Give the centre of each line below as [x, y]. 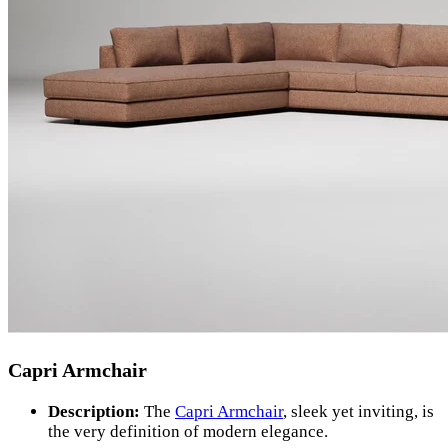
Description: [94, 412]
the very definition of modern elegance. [188, 432]
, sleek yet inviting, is [358, 412]
